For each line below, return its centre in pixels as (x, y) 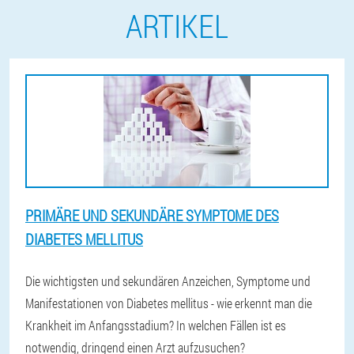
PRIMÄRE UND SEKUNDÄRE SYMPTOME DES (152, 215)
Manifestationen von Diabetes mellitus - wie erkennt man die (169, 303)
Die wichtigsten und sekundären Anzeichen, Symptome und (168, 281)
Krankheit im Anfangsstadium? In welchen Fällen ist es (156, 325)
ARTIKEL (177, 26)
